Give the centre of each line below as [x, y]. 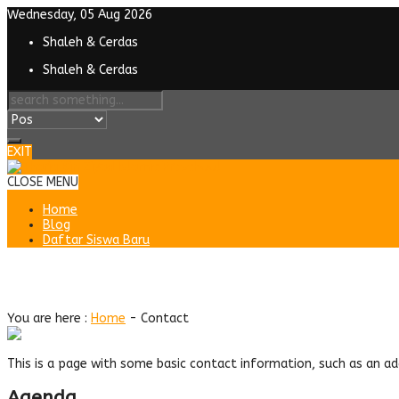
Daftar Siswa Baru [96, 240]
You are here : [47, 318]
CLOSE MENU [43, 182]
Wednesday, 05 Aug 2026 [80, 15]
